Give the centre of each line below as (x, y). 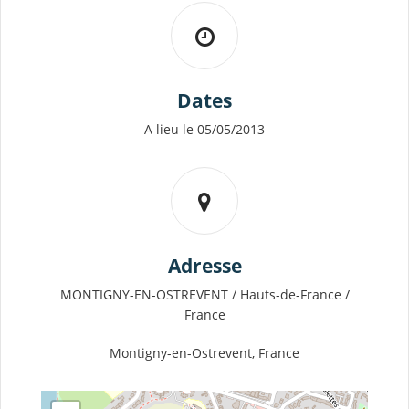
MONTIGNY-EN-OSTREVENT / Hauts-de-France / (204, 295)
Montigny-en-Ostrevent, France (204, 353)
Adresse (204, 266)
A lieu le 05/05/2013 (204, 130)
